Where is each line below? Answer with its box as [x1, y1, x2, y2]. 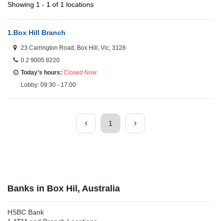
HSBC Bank [7, 208, 44, 217]
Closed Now [64, 69, 97, 76]
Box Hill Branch [13, 29, 66, 37]
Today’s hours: [21, 69, 62, 76]
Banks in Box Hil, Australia [7, 184, 120, 194]
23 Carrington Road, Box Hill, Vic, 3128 [21, 44, 126, 52]
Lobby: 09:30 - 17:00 [21, 81, 76, 89]
